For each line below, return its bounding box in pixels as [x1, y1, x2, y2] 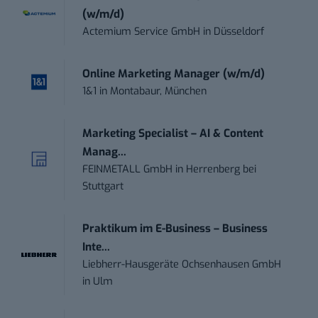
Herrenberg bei [186, 162, 257, 176]
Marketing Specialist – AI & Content [82, 126, 264, 141]
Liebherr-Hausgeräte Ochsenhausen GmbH [82, 257, 282, 271]
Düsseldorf [214, 24, 265, 38]
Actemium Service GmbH [82, 24, 201, 38]
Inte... [82, 239, 111, 254]
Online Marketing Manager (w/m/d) [82, 66, 265, 81]
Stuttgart [82, 179, 124, 193]
